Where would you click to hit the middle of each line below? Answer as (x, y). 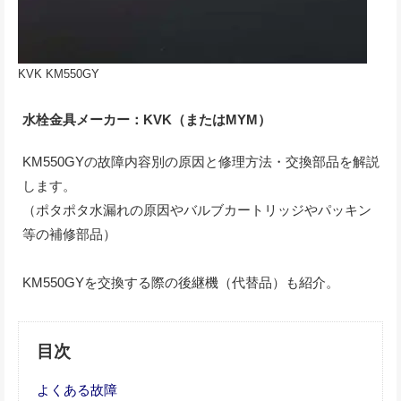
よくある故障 (77, 390)
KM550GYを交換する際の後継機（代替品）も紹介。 (181, 282)
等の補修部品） (69, 234)
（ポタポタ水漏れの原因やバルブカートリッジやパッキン (197, 210)
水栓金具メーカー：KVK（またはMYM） (147, 119)
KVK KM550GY (59, 74)
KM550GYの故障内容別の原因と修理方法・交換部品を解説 (201, 162)
